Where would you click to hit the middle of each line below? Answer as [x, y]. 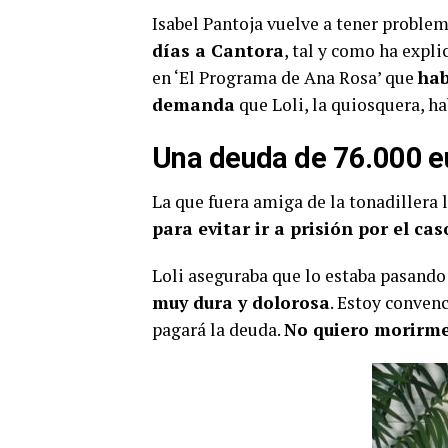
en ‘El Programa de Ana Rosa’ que [285, 77]
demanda [193, 104]
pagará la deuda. [218, 329]
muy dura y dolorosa [241, 302]
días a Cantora [218, 50]
